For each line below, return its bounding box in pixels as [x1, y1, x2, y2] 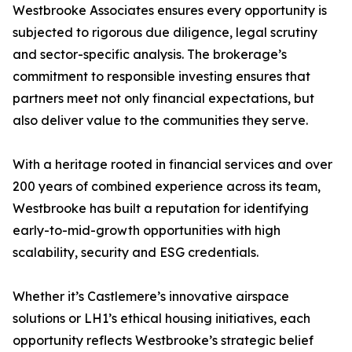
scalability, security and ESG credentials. [13, 244, 258, 261]
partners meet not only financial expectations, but [13, 90, 314, 107]
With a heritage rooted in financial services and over [13, 156, 332, 173]
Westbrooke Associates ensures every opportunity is [13, 2, 327, 19]
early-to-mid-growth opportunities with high [13, 222, 280, 239]
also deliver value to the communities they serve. [13, 112, 308, 129]
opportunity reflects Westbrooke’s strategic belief [13, 332, 313, 349]
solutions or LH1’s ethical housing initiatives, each [13, 310, 310, 327]
